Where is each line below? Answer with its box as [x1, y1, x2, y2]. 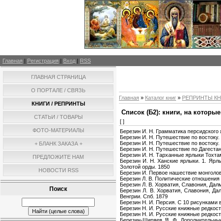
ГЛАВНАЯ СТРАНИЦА [31, 74, 86, 80]
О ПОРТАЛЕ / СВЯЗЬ [31, 87, 85, 93]
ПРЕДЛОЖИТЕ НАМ [33, 153, 84, 160]
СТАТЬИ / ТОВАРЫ [34, 113, 83, 120]
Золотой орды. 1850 [120, 164, 170, 170]
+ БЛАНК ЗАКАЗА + [34, 140, 82, 147]
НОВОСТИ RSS [38, 167, 78, 173]
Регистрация [27, 57, 59, 64]
